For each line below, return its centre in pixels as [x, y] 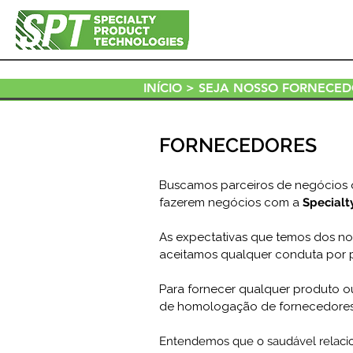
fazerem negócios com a [231, 203]
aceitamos [190, 255]
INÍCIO [163, 88]
